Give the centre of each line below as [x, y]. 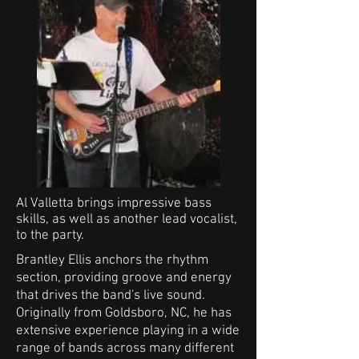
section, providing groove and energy [124, 278]
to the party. [50, 236]
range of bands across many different [125, 349]
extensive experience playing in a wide [128, 331]
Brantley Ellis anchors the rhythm [112, 260]
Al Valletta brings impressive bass [114, 204]
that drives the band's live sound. [111, 296]
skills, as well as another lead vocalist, [127, 220]
